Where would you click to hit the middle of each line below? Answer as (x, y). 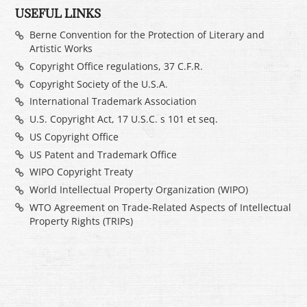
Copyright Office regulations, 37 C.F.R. (116, 66)
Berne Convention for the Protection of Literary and (147, 35)
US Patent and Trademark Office (103, 154)
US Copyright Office (74, 136)
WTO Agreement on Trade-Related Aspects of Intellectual (160, 207)
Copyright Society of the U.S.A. (98, 84)
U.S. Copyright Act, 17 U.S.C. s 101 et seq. (123, 119)
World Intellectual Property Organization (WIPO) (138, 190)
